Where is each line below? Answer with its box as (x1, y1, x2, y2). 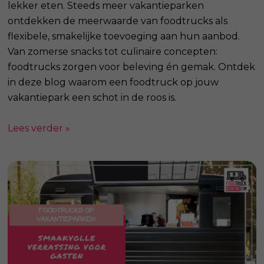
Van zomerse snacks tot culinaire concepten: (8, 45, 218, 57)
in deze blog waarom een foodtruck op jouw (8, 76, 219, 88)
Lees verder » (8, 122, 71, 134)
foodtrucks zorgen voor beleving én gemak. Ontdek (8, 61, 256, 72)
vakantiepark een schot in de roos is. (8, 91, 177, 103)
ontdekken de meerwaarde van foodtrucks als (8, 15, 228, 27)
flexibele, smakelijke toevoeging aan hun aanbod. (8, 30, 240, 42)
